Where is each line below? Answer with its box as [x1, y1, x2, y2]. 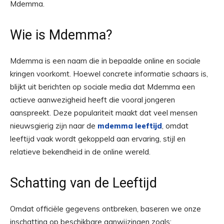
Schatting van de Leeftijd [10, 175, 157, 191]
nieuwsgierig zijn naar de [10, 121, 97, 130]
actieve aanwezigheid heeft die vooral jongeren [10, 95, 175, 104]
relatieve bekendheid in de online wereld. [10, 147, 150, 156]
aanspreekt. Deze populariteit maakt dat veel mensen [10, 108, 197, 117]
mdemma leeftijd [97, 121, 162, 130]
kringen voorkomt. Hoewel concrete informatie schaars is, [10, 69, 208, 78]
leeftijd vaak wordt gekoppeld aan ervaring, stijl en [10, 134, 185, 143]
